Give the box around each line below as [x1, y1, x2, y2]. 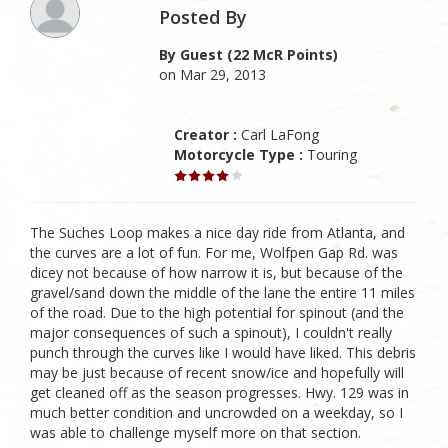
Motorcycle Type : [174, 145, 304, 164]
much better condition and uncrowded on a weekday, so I [30, 403, 403, 422]
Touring [303, 145, 358, 164]
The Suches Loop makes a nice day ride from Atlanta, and [30, 223, 405, 242]
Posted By [159, 5, 248, 29]
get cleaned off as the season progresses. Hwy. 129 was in [30, 383, 409, 402]
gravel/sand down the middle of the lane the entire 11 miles [30, 283, 415, 302]
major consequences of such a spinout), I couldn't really [30, 323, 392, 342]
